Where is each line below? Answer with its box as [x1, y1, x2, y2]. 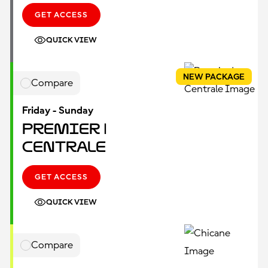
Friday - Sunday [22, 105, 93, 116]
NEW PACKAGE [183, 73, 245, 82]
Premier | [22, 120, 108, 138]
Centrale [22, 138, 106, 156]
